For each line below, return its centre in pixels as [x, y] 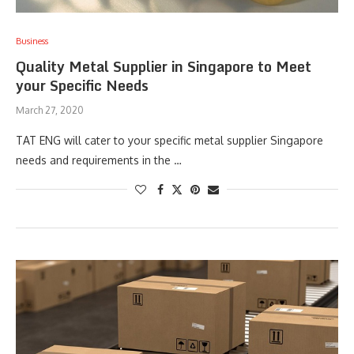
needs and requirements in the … [99, 160]
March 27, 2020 [50, 110]
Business [32, 41]
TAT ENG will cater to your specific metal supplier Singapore [169, 140]
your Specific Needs [82, 85]
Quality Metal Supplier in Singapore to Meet [164, 66]
